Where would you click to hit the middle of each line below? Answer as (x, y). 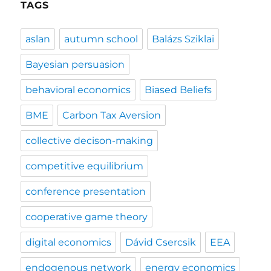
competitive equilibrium (85, 166)
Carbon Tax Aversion (112, 115)
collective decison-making (90, 140)
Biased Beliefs (178, 90)
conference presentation (86, 191)
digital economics (69, 242)
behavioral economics (78, 90)
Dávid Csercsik (161, 242)
